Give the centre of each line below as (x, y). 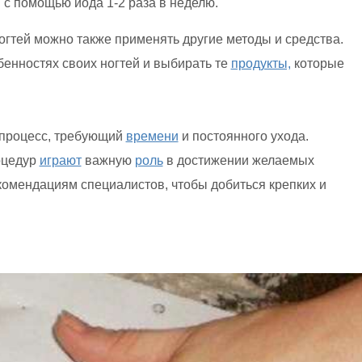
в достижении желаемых (238, 161)
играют (60, 161)
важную (108, 161)
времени (152, 137)
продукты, (261, 64)
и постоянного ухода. (243, 137)
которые (317, 64)
